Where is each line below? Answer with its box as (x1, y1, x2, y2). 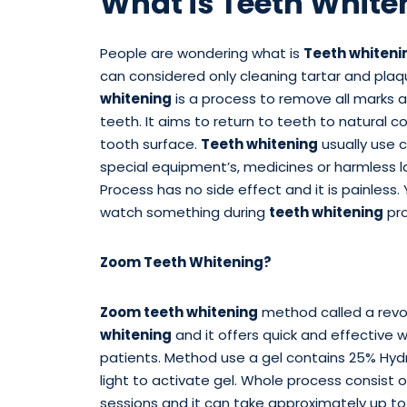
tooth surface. (99, 134, 201, 154)
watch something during (99, 203, 269, 223)
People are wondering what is (99, 44, 303, 64)
